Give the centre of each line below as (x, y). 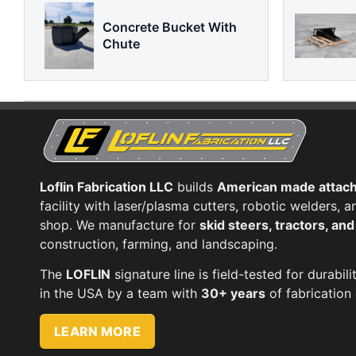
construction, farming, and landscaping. (159, 244)
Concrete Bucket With (170, 27)
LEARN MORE (97, 332)
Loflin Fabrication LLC (106, 187)
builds (195, 187)
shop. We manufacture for (120, 225)
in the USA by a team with (120, 294)
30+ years (233, 294)
